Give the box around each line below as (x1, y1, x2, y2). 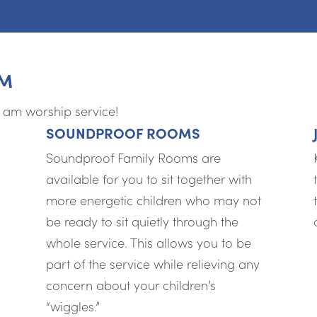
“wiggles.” (45, 296, 100, 315)
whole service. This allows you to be (45, 233, 251, 251)
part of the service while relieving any (45, 254, 260, 272)
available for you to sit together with (45, 169, 252, 188)
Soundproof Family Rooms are (45, 148, 221, 166)
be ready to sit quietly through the (45, 212, 238, 230)
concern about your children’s (45, 275, 216, 294)
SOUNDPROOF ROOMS (45, 122, 200, 142)
